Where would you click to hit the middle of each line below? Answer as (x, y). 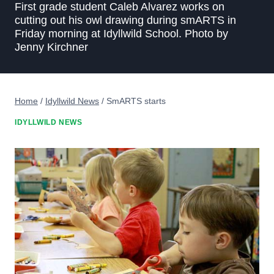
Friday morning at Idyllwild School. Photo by (121, 33)
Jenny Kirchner (51, 47)
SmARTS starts (136, 101)
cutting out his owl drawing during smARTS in (125, 20)
